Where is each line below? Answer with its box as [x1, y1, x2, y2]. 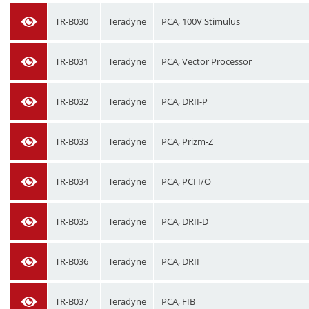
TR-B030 [55, 15, 88, 28]
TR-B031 [55, 55, 88, 68]
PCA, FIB [161, 295, 195, 308]
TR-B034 [55, 175, 88, 188]
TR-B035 [55, 215, 88, 228]
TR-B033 [55, 135, 88, 148]
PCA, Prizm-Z [161, 135, 213, 148]
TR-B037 [55, 295, 88, 308]
